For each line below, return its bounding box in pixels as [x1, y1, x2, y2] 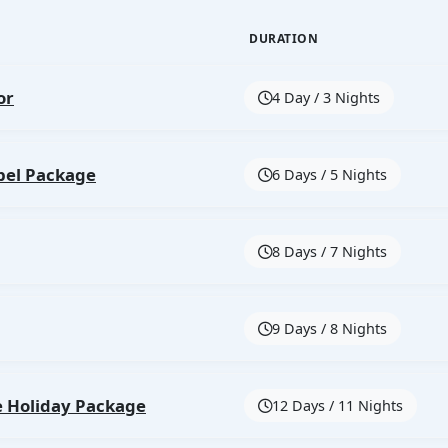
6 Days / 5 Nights [272, 165, 387, 184]
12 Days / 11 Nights [272, 396, 403, 415]
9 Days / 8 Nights [272, 319, 387, 338]
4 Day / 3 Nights [272, 88, 380, 107]
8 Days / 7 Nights [272, 242, 387, 261]
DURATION [249, 30, 318, 47]
